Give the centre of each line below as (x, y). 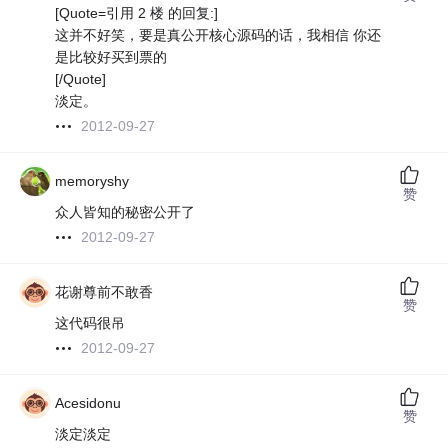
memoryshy (92, 181)
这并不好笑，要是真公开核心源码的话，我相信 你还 (218, 35)
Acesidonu (88, 403)
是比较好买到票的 (111, 57)
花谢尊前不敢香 (104, 292)
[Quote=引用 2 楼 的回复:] (137, 13)
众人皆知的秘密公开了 (125, 212)
